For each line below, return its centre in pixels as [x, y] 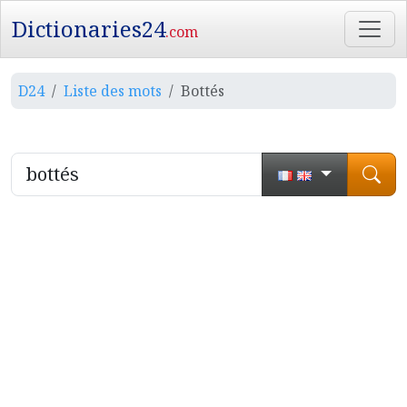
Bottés [203, 91]
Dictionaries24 [89, 29]
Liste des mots [113, 91]
